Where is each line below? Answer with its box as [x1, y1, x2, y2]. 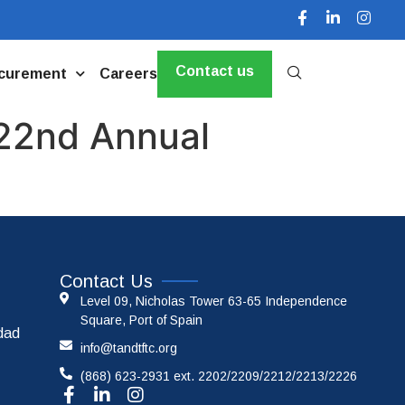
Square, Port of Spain [80, 313, 202, 328]
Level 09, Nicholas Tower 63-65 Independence [80, 294, 347, 309]
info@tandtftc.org [80, 341, 177, 356]
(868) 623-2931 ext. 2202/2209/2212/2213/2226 [80, 369, 357, 384]
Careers [99, 65, 157, 81]
